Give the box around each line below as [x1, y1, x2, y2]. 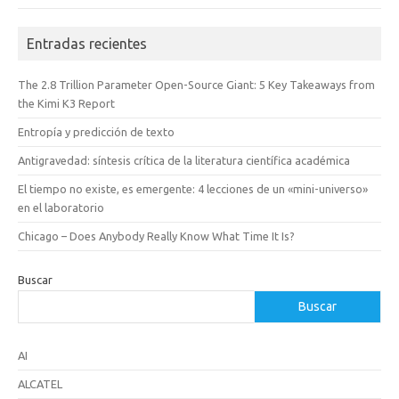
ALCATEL [18, 377, 62, 390]
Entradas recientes [27, 35, 147, 52]
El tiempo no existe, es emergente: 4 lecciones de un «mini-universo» [18, 182, 368, 195]
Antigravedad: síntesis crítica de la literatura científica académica [18, 153, 350, 167]
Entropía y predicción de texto [18, 125, 175, 138]
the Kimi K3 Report [18, 96, 115, 110]
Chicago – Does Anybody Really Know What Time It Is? [18, 229, 295, 242]
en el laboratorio [18, 200, 104, 214]
